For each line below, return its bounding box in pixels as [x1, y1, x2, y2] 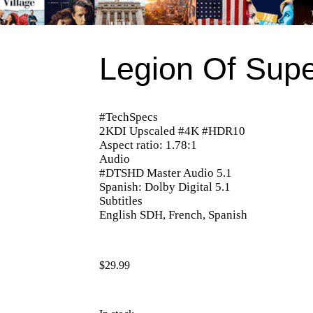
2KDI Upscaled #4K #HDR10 [99, 124, 246, 138]
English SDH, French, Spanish [99, 208, 248, 221]
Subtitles [99, 194, 143, 208]
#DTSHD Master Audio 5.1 [99, 166, 233, 180]
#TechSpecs [99, 110, 159, 124]
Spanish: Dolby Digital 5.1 [99, 180, 231, 194]
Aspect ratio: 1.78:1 [99, 138, 198, 152]
